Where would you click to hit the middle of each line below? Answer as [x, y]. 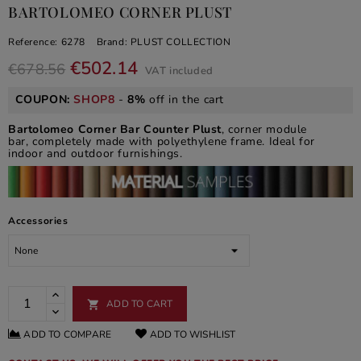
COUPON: [44, 100]
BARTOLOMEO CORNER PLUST [120, 12]
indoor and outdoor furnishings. [95, 153]
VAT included [179, 71]
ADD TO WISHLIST [191, 334]
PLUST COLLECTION [180, 42]
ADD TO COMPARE [66, 334]
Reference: [33, 42]
